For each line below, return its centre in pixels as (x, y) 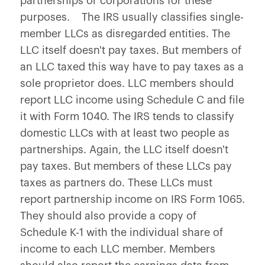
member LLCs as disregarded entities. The (125, 34)
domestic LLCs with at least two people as (125, 133)
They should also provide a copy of (108, 216)
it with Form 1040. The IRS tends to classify (127, 117)
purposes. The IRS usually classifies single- (132, 17)
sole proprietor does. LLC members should (127, 83)
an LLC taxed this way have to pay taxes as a (132, 67)
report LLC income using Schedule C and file (132, 100)
